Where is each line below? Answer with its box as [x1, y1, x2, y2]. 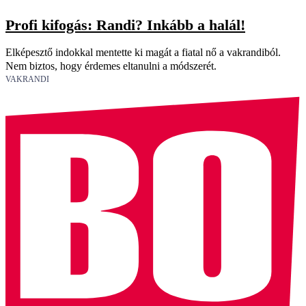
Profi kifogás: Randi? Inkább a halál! [5, 16, 245, 33]
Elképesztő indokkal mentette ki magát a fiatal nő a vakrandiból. [5, 46, 281, 59]
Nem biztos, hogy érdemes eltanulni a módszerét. [5, 60, 217, 72]
